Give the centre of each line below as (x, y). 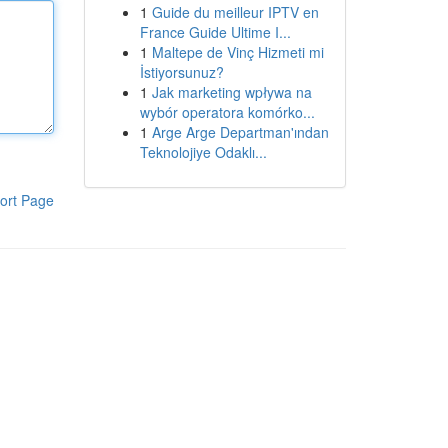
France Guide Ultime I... (215, 32)
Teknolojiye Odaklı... (203, 152)
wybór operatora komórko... (227, 112)
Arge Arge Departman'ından (240, 132)
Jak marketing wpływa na (231, 92)
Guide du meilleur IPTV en (235, 12)
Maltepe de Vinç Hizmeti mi (237, 52)
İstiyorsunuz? (181, 72)
